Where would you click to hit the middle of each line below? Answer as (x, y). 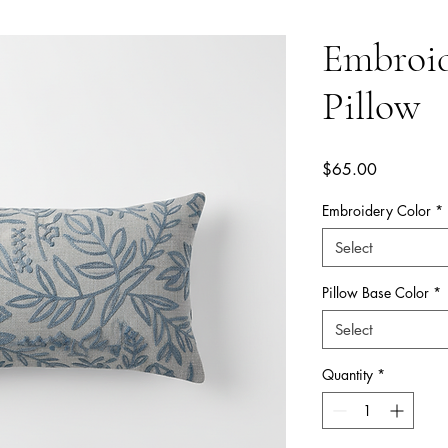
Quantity (347, 374)
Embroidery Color (376, 210)
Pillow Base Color (375, 292)
